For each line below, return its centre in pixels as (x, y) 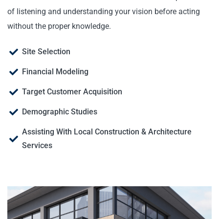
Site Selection (46, 51)
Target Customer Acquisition (72, 91)
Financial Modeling (55, 71)
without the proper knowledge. (59, 26)
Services (37, 145)
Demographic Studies (60, 111)
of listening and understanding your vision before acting (104, 11)
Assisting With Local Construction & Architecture (107, 131)
